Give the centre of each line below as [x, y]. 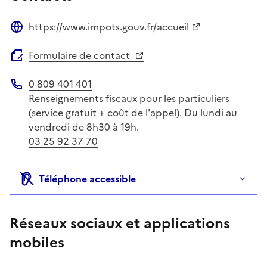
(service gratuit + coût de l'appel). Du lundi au [133, 112]
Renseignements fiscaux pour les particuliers [129, 98]
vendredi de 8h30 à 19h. [84, 127]
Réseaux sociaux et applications [120, 223]
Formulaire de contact [80, 55]
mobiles [37, 242]
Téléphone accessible [87, 178]
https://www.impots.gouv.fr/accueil [109, 27]
